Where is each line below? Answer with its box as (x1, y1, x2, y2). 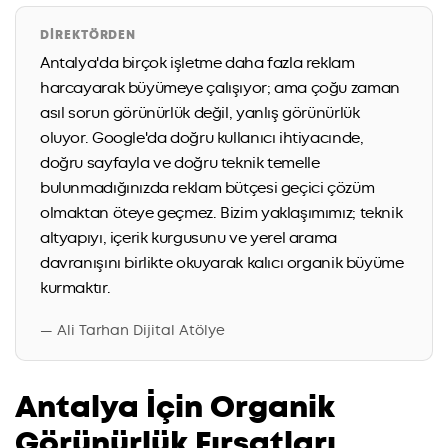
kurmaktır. (40, 277, 111, 298)
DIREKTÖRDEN (40, 26, 137, 43)
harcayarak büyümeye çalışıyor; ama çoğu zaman (40, 77, 400, 98)
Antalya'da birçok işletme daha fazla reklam (40, 52, 355, 73)
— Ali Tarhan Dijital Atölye (40, 321, 225, 339)
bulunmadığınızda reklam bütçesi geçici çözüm (40, 177, 375, 198)
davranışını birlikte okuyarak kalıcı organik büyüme (40, 252, 404, 273)
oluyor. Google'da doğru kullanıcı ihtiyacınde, (40, 127, 364, 148)
